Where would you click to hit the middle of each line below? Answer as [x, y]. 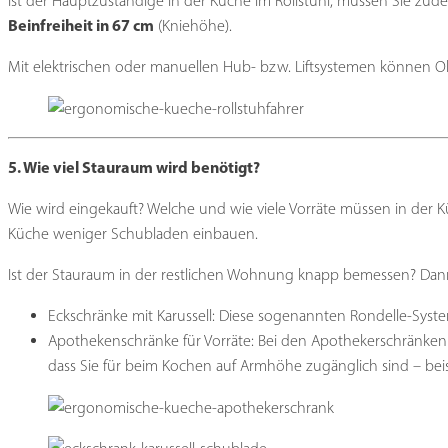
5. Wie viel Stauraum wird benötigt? [134, 166]
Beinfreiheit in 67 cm [81, 25]
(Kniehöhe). [193, 26]
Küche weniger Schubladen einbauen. [133, 234]
